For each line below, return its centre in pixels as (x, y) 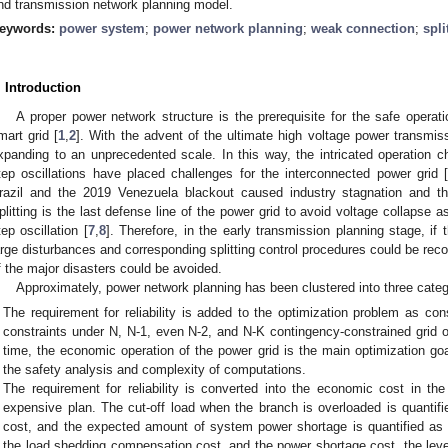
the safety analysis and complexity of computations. (155, 370)
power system (102, 28)
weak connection (363, 28)
